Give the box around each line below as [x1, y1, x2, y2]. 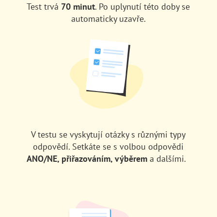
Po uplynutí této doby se [99, 1, 190, 12]
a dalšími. [147, 153, 190, 164]
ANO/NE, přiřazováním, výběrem [26, 153, 147, 164]
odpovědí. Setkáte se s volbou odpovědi [33, 141, 184, 152]
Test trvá [27, 1, 62, 12]
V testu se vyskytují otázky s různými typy [31, 129, 186, 140]
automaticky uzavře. [71, 13, 146, 24]
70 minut [61, 1, 95, 12]
